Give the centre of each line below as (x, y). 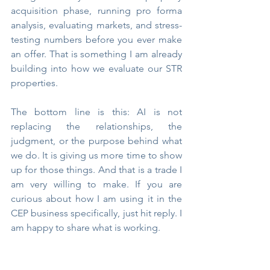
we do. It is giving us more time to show (96, 155)
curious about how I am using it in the (96, 199)
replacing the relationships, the (96, 127)
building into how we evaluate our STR (96, 69)
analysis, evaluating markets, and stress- (96, 25)
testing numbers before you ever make (96, 40)
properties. (34, 83)
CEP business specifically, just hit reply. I (96, 213)
